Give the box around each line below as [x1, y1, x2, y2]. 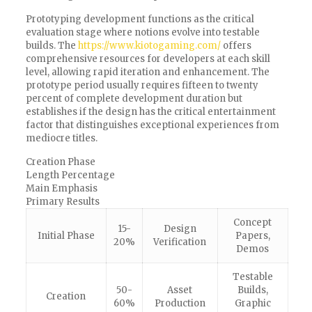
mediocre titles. [25, 132, 97, 144]
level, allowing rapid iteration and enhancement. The [25, 66, 270, 78]
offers [220, 40, 251, 52]
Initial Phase [37, 230, 95, 242]
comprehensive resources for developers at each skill [25, 53, 270, 65]
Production [154, 297, 205, 309]
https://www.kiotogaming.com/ [77, 40, 221, 52]
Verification [153, 236, 207, 248]
